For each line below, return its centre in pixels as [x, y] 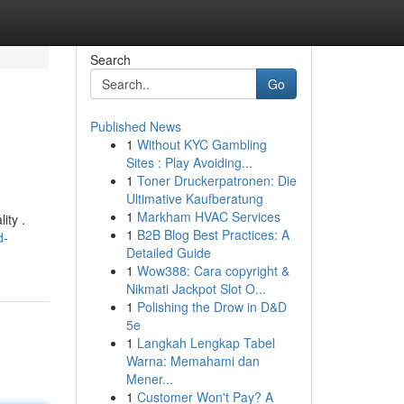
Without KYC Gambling [202, 144]
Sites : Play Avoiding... [189, 162]
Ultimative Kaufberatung [194, 198]
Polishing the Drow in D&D [211, 307]
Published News [135, 126]
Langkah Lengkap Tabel [206, 343]
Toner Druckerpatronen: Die [216, 180]
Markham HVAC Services [208, 216]
